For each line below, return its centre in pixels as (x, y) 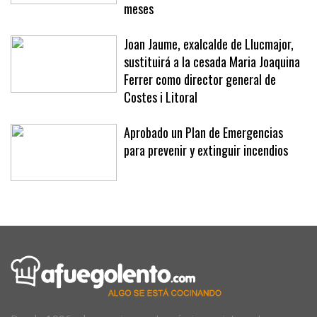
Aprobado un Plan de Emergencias (203, 133)
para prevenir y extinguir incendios (206, 150)
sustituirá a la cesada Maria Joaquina (212, 62)
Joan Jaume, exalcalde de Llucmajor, (209, 44)
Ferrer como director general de (200, 80)
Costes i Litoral (161, 97)
